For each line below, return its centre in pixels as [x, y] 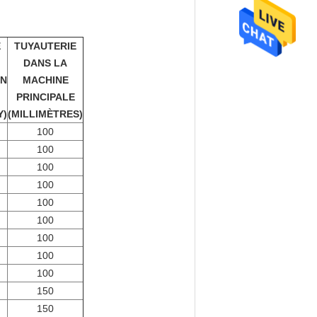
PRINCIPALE [45, 97]
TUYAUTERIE [45, 46]
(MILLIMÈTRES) [45, 114]
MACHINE [45, 80]
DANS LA [45, 63]
